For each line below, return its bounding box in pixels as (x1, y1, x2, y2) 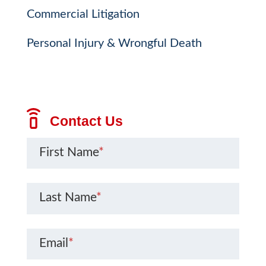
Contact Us (46, 113, 123, 129)
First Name (39, 146, 99, 159)
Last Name (39, 191, 96, 204)
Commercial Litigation (26, 8, 140, 21)
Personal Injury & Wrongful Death (26, 37, 202, 49)
